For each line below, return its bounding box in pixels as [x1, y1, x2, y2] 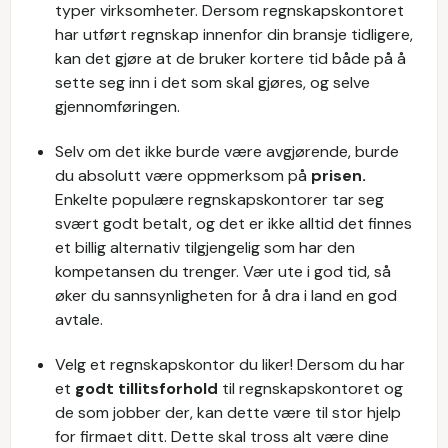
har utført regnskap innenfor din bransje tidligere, [55, 24, 413, 45]
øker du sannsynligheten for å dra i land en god [55, 285, 397, 306]
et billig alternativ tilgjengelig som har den [55, 237, 355, 258]
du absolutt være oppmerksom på [55, 165, 311, 186]
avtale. [55, 309, 103, 330]
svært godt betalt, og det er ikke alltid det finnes [55, 213, 412, 234]
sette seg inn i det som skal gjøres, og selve [55, 72, 370, 93]
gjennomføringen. [55, 96, 180, 117]
